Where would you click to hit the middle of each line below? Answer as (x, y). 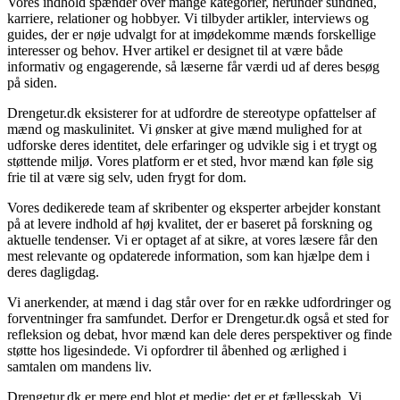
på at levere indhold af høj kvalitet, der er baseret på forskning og (190, 223)
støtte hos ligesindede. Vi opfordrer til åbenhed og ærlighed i (177, 350)
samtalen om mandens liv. (79, 366)
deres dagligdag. (53, 271)
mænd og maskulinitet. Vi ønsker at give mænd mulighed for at (184, 129)
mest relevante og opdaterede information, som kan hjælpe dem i (188, 255)
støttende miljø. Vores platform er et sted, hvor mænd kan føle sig (190, 161)
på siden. (32, 82)
